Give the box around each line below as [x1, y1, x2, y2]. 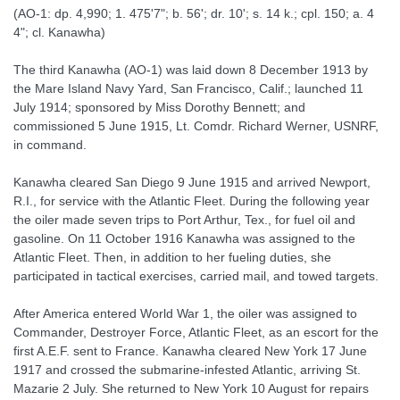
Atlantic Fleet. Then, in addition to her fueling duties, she [13, 250, 331, 264]
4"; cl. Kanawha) [13, 25, 105, 39]
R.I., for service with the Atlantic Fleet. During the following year [13, 194, 370, 208]
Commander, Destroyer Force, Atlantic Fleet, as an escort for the [13, 325, 379, 339]
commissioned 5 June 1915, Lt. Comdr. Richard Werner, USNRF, [13, 119, 379, 133]
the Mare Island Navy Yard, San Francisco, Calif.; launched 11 [13, 81, 363, 96]
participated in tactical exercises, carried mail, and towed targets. [13, 269, 379, 283]
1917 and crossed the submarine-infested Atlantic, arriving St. [13, 362, 361, 377]
